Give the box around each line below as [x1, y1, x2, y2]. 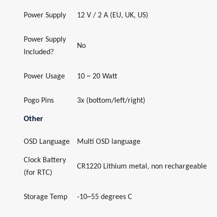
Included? [24, 48, 54, 56]
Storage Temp [24, 193, 67, 201]
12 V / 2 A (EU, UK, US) [77, 12, 148, 19]
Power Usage [24, 73, 65, 80]
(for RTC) [24, 169, 52, 177]
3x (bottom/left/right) [77, 97, 145, 105]
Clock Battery [24, 156, 66, 164]
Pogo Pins [24, 97, 54, 105]
